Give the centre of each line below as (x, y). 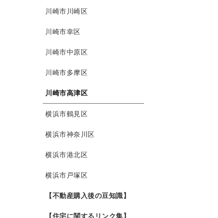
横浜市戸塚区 (66, 175)
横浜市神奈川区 (70, 135)
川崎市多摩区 (66, 73)
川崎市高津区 (66, 93)
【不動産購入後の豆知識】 (88, 196)
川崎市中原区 (66, 52)
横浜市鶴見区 (66, 114)
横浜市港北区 (66, 155)
